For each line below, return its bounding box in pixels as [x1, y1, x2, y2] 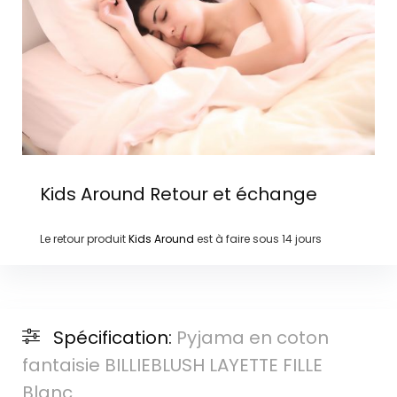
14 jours [281, 230, 322, 246]
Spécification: [52, 325, 176, 351]
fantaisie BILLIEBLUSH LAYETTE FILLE [21, 353, 323, 378]
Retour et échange [144, 181, 317, 206]
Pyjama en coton [175, 325, 329, 351]
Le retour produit [39, 230, 128, 246]
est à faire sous [193, 230, 282, 246]
